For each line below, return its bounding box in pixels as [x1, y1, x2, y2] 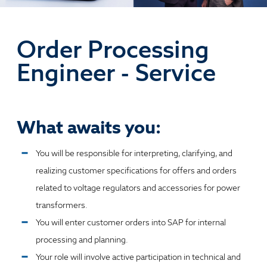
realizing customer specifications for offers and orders [36, 164, 237, 176]
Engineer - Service [17, 56, 216, 88]
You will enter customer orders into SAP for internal [36, 216, 226, 228]
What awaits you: [17, 114, 161, 139]
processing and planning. [36, 234, 128, 245]
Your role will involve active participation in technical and [36, 251, 241, 262]
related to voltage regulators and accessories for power [36, 182, 240, 193]
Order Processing [17, 33, 209, 65]
